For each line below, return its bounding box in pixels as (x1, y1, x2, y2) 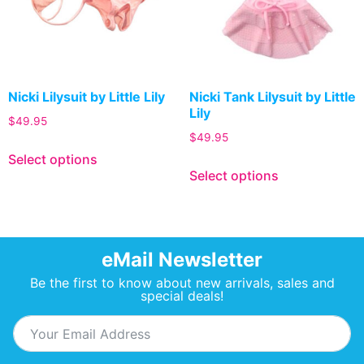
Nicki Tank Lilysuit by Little (188, 89, 356, 106)
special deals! (141, 288, 223, 305)
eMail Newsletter (102, 248, 262, 272)
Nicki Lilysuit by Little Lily (8, 89, 165, 106)
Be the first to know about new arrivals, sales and (29, 275, 335, 292)
